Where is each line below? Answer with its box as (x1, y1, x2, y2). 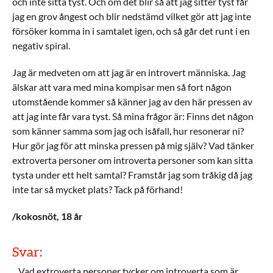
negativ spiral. (12, 40, 70, 51)
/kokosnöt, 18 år (12, 210, 83, 222)
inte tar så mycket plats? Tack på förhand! (12, 183, 183, 195)
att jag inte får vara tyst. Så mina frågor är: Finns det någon (12, 110, 253, 122)
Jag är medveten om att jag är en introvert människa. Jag (12, 66, 246, 78)
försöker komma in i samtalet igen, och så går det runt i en (12, 25, 250, 37)
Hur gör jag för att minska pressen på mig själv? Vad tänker (12, 140, 254, 151)
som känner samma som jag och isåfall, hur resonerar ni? (12, 125, 244, 136)
